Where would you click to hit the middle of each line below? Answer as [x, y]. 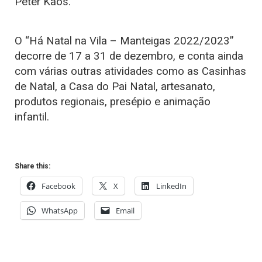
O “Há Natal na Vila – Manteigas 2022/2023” [124, 41]
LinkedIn [171, 186]
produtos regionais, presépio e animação [113, 101]
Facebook [58, 186]
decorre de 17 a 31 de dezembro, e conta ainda [129, 56]
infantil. [32, 117]
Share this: [32, 166]
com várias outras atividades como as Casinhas [130, 71]
